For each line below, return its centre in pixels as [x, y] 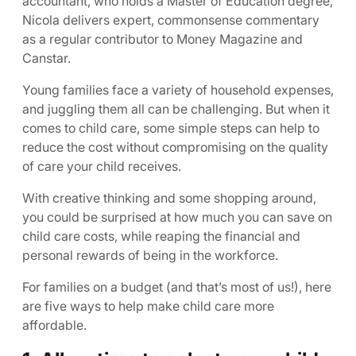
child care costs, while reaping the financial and [161, 236]
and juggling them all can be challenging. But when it [176, 109]
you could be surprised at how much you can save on [177, 217]
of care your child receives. [102, 166]
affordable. [54, 325]
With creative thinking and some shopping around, [169, 198]
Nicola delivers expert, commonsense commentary [171, 20]
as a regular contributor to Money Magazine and [163, 39]
